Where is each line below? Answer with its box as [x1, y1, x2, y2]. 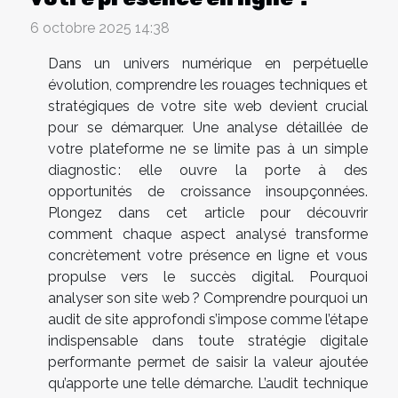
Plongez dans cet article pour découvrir [48, 204, 368, 222]
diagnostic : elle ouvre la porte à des [48, 162, 368, 179]
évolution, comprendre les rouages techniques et [48, 76, 368, 94]
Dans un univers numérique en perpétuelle [48, 55, 368, 73]
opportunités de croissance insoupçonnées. [48, 183, 368, 201]
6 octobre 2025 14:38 [30, 20, 170, 37]
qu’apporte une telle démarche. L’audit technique [48, 375, 368, 393]
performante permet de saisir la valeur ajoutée [48, 354, 368, 371]
